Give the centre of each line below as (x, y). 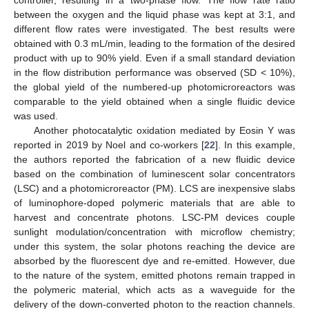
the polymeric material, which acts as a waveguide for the (154, 290)
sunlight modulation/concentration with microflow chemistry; (154, 232)
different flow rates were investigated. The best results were (154, 29)
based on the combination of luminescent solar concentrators (154, 174)
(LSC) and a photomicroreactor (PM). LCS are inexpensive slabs (154, 189)
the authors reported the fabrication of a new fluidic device (154, 160)
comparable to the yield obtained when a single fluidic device (154, 102)
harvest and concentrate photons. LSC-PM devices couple (154, 218)
